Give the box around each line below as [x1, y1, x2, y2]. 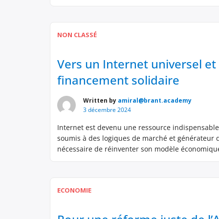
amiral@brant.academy [118, 96, 192, 105]
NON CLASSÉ [57, 30, 97, 39]
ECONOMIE [57, 186, 91, 195]
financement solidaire [57, 72, 179, 88]
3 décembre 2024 [83, 106, 131, 114]
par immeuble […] [57, 155, 116, 164]
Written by [83, 96, 118, 105]
